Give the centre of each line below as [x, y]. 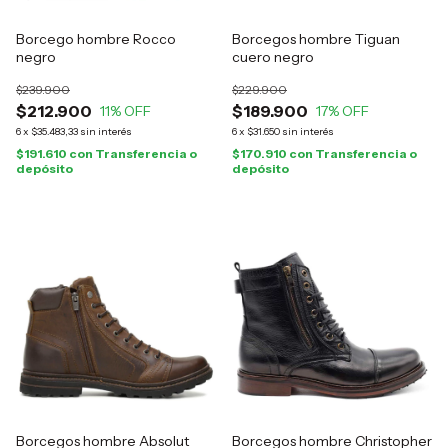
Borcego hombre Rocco [96, 39]
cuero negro [273, 57]
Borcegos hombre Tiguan [316, 39]
